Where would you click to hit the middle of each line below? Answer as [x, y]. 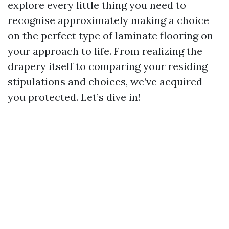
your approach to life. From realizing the [105, 51]
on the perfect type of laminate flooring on [110, 36]
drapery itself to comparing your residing [108, 66]
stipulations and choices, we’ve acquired [105, 82]
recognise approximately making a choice [108, 20]
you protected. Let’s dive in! [74, 97]
